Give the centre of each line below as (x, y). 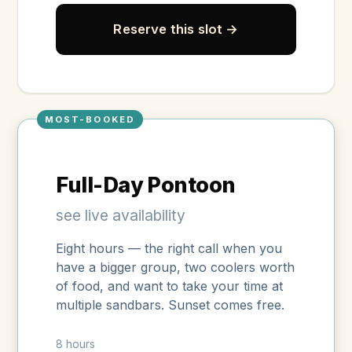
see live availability (121, 216)
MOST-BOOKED (90, 119)
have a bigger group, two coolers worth (176, 268)
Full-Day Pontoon (146, 185)
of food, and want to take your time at (170, 286)
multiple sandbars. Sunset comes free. (170, 305)
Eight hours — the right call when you (169, 249)
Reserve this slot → (176, 29)
